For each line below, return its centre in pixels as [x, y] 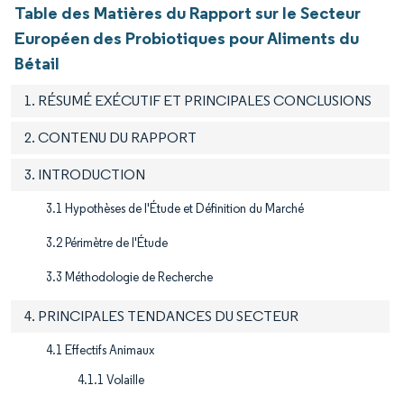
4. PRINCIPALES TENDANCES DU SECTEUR [161, 316]
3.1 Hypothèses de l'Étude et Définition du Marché [175, 208]
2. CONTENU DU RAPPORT [110, 137]
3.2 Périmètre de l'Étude [107, 243]
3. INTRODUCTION [85, 174]
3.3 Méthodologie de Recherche [129, 277]
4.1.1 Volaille [111, 380]
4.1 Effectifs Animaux [100, 350]
